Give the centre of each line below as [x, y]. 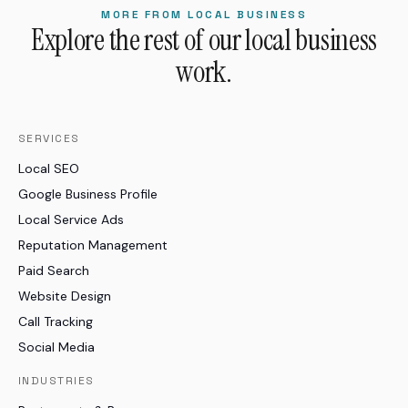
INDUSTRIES [56, 380]
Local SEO [49, 168]
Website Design [65, 296]
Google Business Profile [88, 194]
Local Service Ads [71, 219]
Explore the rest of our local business [204, 40]
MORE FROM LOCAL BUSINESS [204, 14]
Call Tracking [56, 321]
